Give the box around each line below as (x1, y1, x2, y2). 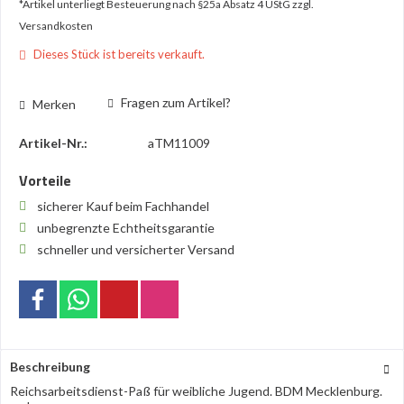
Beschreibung (10, 359, 90, 374)
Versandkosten (19, 19, 93, 32)
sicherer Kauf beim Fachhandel (37, 198, 212, 214)
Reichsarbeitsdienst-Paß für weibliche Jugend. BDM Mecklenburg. (10, 383, 388, 399)
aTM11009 (148, 135, 210, 151)
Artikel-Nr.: (19, 135, 87, 151)
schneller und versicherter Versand (37, 242, 234, 257)
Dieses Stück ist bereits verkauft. (31, 47, 205, 61)
